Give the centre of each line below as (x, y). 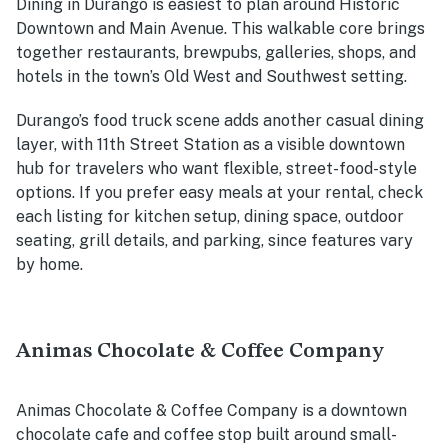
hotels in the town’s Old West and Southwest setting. (211, 77)
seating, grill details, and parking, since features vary (214, 241)
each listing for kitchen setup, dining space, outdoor (210, 217)
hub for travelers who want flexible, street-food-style (216, 169)
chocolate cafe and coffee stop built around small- (206, 435)
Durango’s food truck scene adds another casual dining (220, 121)
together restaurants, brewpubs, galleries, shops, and (216, 53)
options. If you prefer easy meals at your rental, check (219, 193)
